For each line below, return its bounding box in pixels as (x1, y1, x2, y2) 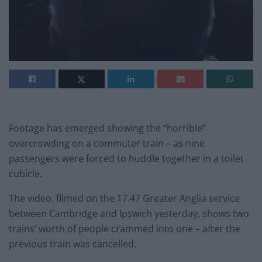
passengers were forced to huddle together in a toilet (9, 152, 244, 166)
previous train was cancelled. (9, 237, 136, 251)
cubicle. (9, 167, 42, 181)
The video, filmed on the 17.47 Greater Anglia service (9, 192, 240, 205)
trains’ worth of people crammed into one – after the (9, 222, 240, 236)
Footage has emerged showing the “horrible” (9, 122, 206, 135)
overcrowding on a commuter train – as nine (9, 137, 205, 150)
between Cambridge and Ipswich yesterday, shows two (9, 207, 249, 220)
